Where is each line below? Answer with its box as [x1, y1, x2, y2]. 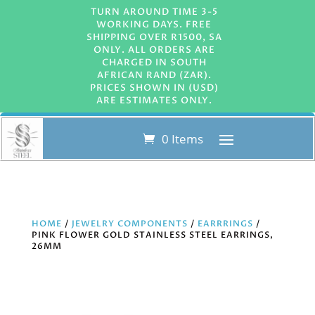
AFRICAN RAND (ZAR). [96, 69, 212, 82]
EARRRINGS [197, 218, 253, 229]
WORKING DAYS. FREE [96, 18, 212, 31]
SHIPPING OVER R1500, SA [86, 31, 222, 44]
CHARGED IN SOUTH [101, 56, 207, 69]
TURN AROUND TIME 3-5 [90, 6, 218, 18]
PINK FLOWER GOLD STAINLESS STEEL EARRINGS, [31, 229, 274, 240]
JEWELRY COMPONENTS [71, 218, 188, 229]
